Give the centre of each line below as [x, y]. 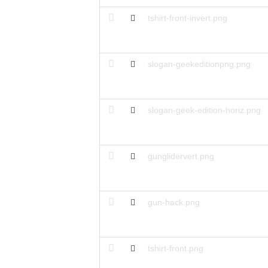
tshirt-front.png [175, 248]
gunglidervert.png [181, 156]
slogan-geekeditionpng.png [199, 64]
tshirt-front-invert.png [187, 18]
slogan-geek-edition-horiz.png [204, 110]
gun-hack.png [173, 202]
